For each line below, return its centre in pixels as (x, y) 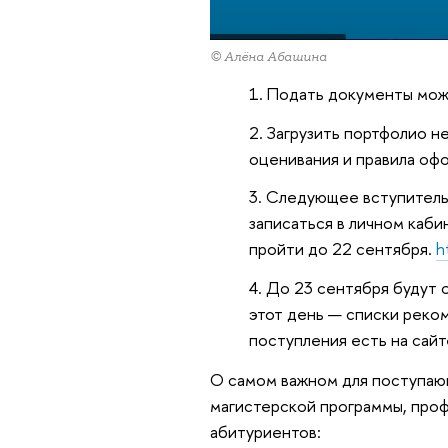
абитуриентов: (265, 431)
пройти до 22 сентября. (342, 249)
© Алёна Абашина (268, 57)
